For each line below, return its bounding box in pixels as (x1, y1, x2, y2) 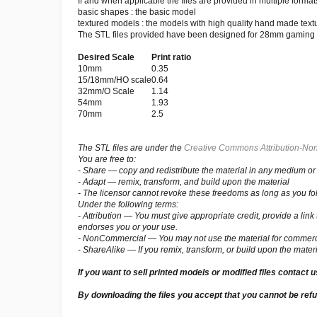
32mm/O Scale (78, 86, 134, 96)
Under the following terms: (78, 200, 178, 209)
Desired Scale (78, 52, 134, 62)
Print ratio (151, 52, 191, 62)
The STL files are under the (78, 143, 184, 153)
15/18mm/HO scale (78, 75, 151, 85)
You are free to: (78, 154, 136, 164)
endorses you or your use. (78, 222, 178, 232)
